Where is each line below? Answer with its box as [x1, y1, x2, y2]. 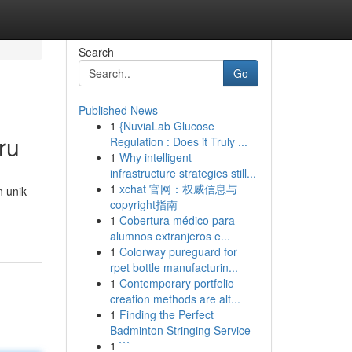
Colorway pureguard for [119, 244, 237, 259]
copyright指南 [109, 196, 178, 212]
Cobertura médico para [119, 212, 235, 228]
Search [78, 44, 114, 60]
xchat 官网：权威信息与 [119, 181, 237, 196]
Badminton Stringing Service [109, 322, 251, 338]
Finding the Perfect [119, 306, 214, 322]
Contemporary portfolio [119, 275, 234, 291]
